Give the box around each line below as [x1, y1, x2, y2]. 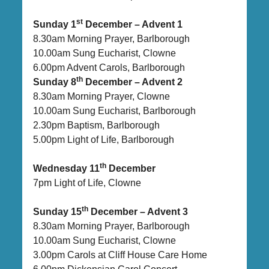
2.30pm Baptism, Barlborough [33, 119, 160, 130]
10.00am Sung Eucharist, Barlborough [33, 105, 196, 116]
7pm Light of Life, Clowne [33, 177, 141, 188]
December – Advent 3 [88, 206, 188, 217]
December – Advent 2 [83, 76, 183, 87]
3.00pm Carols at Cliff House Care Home [33, 249, 207, 260]
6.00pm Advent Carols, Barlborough [33, 62, 185, 73]
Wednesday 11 [33, 163, 100, 174]
